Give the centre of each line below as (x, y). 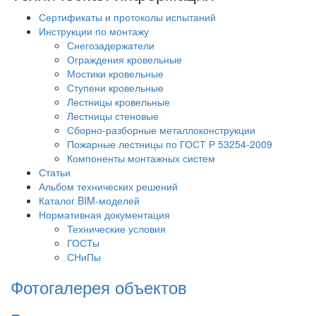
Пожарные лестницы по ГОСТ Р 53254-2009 (170, 144)
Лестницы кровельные (119, 101)
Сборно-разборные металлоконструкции (161, 129)
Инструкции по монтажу (94, 31)
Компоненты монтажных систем (141, 158)
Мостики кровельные (115, 73)
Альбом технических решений (108, 186)
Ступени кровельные (115, 87)
